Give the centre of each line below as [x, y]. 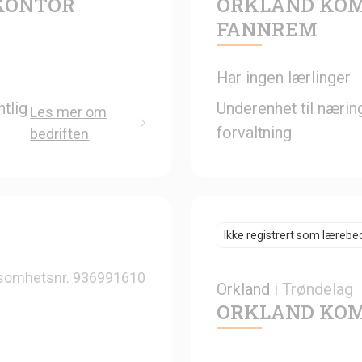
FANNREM [267, 29]
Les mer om [69, 112]
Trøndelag [318, 289]
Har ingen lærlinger [284, 77]
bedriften [60, 133]
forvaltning [254, 132]
